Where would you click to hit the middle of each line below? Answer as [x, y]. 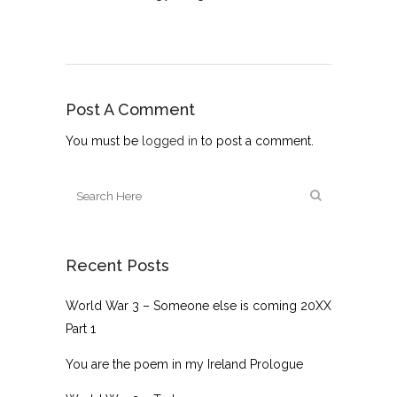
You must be [104, 141]
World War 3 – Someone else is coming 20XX [198, 306]
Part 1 [81, 329]
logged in [170, 141]
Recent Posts [117, 266]
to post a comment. [256, 141]
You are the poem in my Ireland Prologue [184, 365]
